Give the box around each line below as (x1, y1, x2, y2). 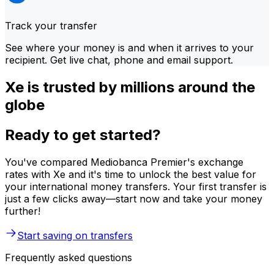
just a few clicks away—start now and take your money (5, 192, 262, 205)
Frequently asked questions (5, 251, 132, 264)
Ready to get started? (5, 125, 161, 144)
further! (5, 204, 40, 217)
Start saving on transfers (17, 229, 133, 242)
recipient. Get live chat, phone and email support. (5, 53, 233, 66)
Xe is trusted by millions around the (5, 78, 255, 96)
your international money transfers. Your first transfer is (5, 180, 267, 193)
